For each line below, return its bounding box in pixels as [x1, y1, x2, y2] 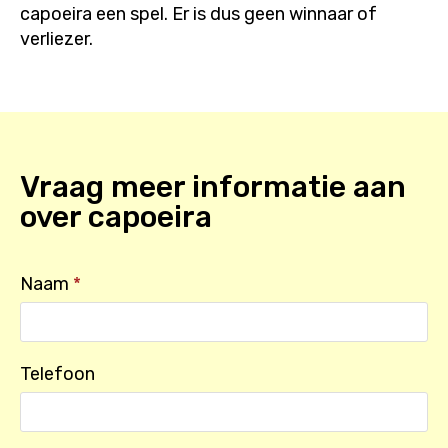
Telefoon [20, 362, 95, 385]
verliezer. [20, 27, 93, 50]
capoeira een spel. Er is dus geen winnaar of [20, 2, 377, 25]
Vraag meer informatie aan [20, 168, 406, 205]
